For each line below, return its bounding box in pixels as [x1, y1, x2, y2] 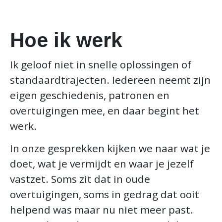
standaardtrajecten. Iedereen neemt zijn [10, 72, 211, 87]
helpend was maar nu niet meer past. [10, 203, 193, 217]
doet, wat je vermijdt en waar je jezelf [10, 157, 194, 171]
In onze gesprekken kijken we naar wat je [10, 141, 210, 156]
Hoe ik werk [10, 29, 122, 51]
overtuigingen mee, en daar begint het [10, 103, 199, 117]
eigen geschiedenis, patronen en [10, 88, 169, 102]
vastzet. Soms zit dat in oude [10, 172, 150, 186]
